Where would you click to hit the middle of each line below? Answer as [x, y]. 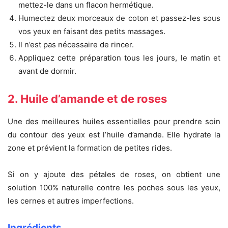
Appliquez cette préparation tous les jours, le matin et [119, 58]
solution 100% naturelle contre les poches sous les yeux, [114, 187]
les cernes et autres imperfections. [71, 201]
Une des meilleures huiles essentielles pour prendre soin [114, 121]
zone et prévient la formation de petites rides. [90, 148]
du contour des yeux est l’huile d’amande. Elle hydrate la [114, 134]
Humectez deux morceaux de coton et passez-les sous [119, 18]
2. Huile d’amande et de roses [87, 98]
